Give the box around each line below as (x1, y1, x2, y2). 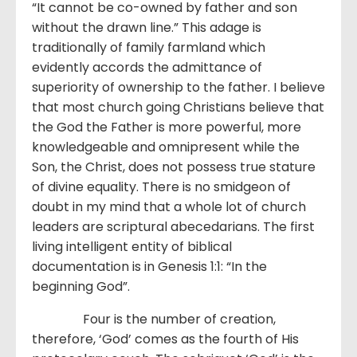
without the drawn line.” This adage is (32, 18, 261, 37)
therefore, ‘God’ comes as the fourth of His (32, 330, 299, 348)
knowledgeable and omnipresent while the (32, 138, 300, 156)
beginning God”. (32, 277, 130, 296)
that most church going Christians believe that (32, 98, 324, 116)
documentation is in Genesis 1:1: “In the (32, 257, 267, 276)
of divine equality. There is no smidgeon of (32, 178, 291, 196)
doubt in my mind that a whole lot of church (32, 198, 306, 216)
